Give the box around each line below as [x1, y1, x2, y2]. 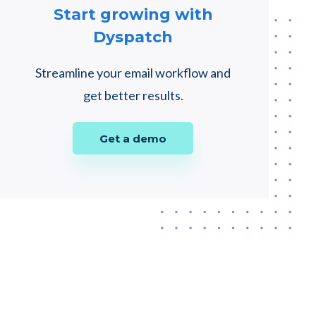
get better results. [83, 87, 183, 104]
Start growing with [53, 5, 213, 25]
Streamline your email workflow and [35, 65, 231, 81]
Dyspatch [93, 28, 174, 47]
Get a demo [99, 132, 167, 146]
